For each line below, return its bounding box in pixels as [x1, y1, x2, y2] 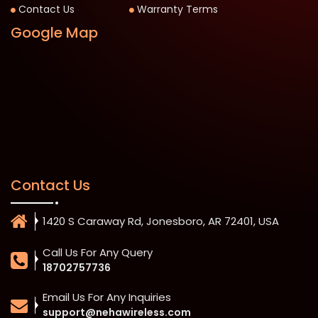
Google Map [11, 23, 98, 43]
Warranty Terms [137, 2, 219, 17]
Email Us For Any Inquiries [43, 290, 171, 305]
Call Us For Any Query [43, 245, 153, 261]
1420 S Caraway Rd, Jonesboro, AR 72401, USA [43, 214, 279, 229]
